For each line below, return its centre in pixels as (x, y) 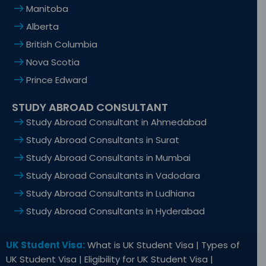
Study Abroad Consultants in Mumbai (108, 158)
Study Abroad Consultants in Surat (103, 140)
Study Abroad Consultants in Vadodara (113, 176)
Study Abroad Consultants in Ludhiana (110, 194)
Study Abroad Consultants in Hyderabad (115, 211)
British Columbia (62, 45)
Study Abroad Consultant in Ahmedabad (116, 122)
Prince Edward (57, 80)
